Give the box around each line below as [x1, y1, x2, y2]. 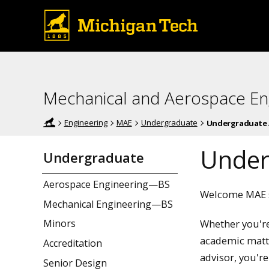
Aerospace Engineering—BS [43, 177, 170, 191]
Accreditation [43, 237, 102, 250]
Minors [43, 217, 76, 231]
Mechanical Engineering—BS [43, 197, 173, 211]
